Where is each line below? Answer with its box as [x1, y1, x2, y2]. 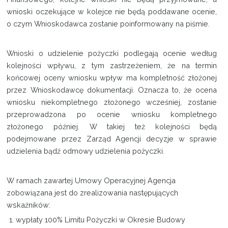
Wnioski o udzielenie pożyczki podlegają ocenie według [7, 49, 217, 58]
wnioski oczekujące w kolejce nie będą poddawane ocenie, [7, 7, 217, 16]
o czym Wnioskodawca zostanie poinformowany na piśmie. [7, 19, 210, 28]
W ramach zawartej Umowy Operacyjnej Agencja [7, 176, 176, 185]
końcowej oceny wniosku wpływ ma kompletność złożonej [7, 73, 217, 82]
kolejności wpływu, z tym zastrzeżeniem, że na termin [7, 61, 217, 70]
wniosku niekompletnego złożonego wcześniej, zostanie [7, 98, 217, 107]
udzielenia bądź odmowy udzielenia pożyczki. [7, 147, 165, 156]
